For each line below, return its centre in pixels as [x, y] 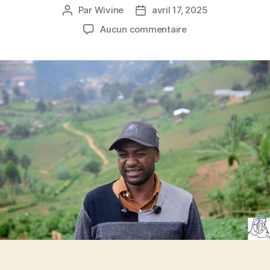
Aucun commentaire [143, 29]
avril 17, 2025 [180, 10]
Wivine [109, 10]
